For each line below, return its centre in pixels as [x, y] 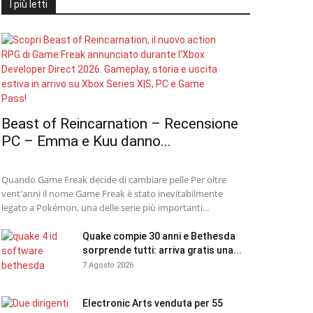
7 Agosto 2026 [108, 265]
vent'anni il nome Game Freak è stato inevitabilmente [112, 194]
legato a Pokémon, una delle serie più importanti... [105, 208]
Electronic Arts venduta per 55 [153, 303]
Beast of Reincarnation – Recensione [120, 124]
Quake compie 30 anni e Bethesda [159, 236]
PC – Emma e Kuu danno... [86, 141]
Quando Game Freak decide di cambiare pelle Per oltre [114, 180]
